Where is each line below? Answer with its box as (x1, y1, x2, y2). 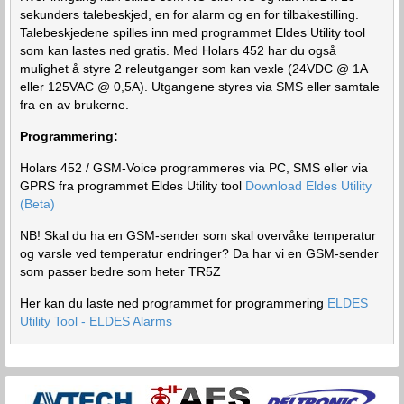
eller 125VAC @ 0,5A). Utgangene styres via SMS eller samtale (20, 78, 380, 94)
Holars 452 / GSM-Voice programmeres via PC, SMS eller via (20, 160, 368, 175)
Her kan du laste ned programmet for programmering (20, 295, 327, 310)
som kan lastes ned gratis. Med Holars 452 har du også (20, 42, 336, 58)
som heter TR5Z (124, 263, 221, 279)
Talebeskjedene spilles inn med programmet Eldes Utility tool (20, 24, 365, 40)
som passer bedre (20, 263, 124, 279)
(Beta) (20, 196, 55, 211)
